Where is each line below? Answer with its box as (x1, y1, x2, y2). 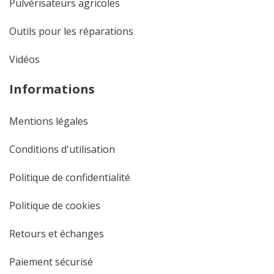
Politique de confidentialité (9, 171, 130, 185)
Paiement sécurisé (9, 255, 93, 269)
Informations (9, 81, 95, 98)
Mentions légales (9, 114, 88, 128)
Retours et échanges (9, 227, 104, 241)
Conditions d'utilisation (9, 143, 115, 157)
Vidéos (9, 53, 40, 67)
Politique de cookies (9, 199, 100, 213)
